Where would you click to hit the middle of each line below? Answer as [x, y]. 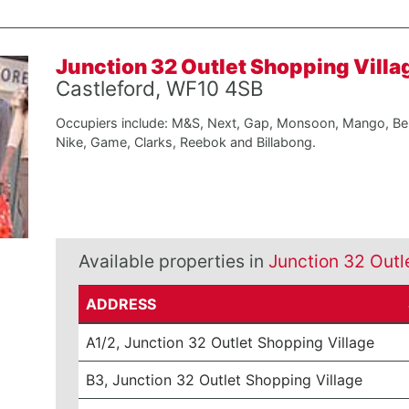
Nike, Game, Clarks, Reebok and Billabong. [185, 142]
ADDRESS [121, 304]
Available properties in [173, 261]
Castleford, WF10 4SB [159, 88]
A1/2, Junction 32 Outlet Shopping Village [231, 342]
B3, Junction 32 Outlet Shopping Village [225, 380]
